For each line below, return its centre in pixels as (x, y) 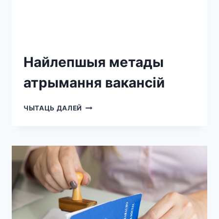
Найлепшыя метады (94, 62)
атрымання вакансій (94, 82)
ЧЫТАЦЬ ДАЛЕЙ (53, 108)
